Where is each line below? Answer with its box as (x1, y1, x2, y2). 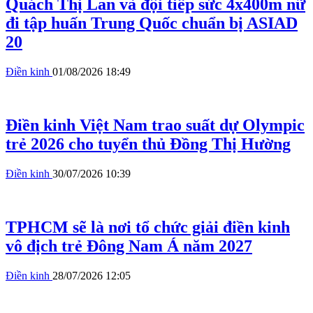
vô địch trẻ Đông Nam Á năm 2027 (6, 237, 252, 256)
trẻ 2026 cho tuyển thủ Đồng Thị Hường (6, 135, 291, 154)
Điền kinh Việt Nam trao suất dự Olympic (6, 116, 305, 135)
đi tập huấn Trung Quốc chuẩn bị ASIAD (6, 14, 298, 33)
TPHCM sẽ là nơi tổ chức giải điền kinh (6, 218, 290, 237)
